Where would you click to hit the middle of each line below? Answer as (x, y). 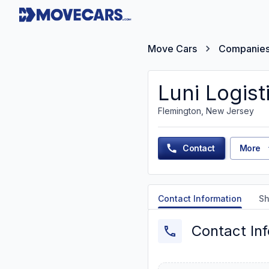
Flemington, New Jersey (206, 111)
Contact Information (200, 198)
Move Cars (172, 49)
